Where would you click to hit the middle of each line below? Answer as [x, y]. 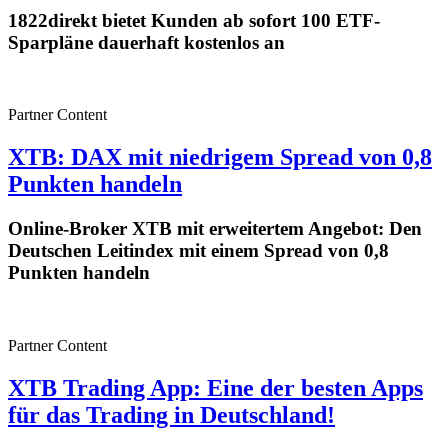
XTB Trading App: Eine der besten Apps [215, 387]
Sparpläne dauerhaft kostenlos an [146, 42]
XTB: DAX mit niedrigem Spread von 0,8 [220, 157]
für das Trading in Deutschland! [171, 414]
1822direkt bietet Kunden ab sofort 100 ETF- [194, 20]
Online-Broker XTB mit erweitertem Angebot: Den [215, 229]
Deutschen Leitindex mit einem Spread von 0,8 [198, 251]
